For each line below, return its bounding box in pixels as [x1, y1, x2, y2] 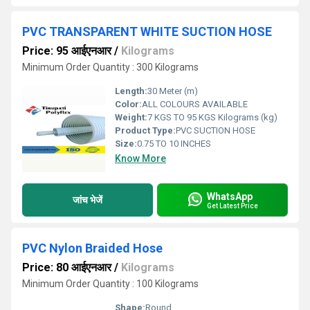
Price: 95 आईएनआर [22, 44, 111, 57]
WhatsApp [207, 190, 253, 202]
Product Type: [115, 125, 176, 136]
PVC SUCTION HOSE [176, 125, 255, 136]
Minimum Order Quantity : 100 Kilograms [22, 278, 199, 289]
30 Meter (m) [147, 86, 198, 96]
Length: [115, 86, 147, 96]
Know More [115, 153, 166, 164]
